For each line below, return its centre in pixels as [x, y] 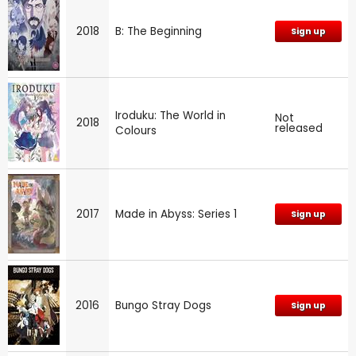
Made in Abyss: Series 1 [176, 215]
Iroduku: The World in [170, 116]
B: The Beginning [159, 32]
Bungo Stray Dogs [163, 306]
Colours [136, 131]
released [299, 129]
